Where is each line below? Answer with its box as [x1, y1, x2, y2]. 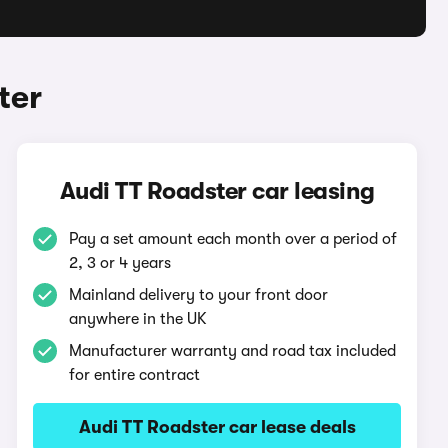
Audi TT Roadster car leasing [59, 177, 375, 205]
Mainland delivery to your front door [69, 286, 329, 304]
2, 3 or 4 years [69, 254, 172, 272]
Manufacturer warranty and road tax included [69, 342, 397, 360]
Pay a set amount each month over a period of [69, 230, 398, 248]
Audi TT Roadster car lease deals [78, 417, 356, 437]
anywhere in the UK [69, 310, 208, 328]
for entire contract [69, 366, 201, 384]
